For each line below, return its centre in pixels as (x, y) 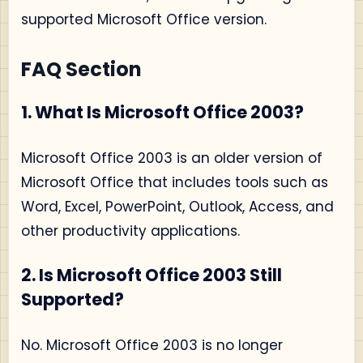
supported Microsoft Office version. (144, 19)
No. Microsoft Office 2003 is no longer (152, 345)
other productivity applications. (130, 231)
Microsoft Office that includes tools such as (175, 182)
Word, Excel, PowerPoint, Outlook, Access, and (177, 206)
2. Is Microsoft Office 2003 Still (152, 275)
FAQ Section (81, 69)
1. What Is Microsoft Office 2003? (162, 112)
